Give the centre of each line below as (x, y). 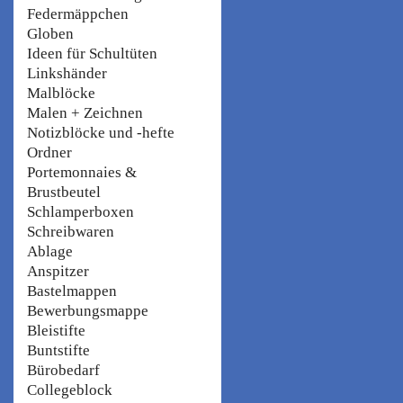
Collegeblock (70, 390)
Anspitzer (58, 271)
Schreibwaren (71, 231)
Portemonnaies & (82, 172)
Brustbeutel (64, 192)
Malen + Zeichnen (85, 112)
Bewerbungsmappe (88, 310)
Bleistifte (56, 330)
